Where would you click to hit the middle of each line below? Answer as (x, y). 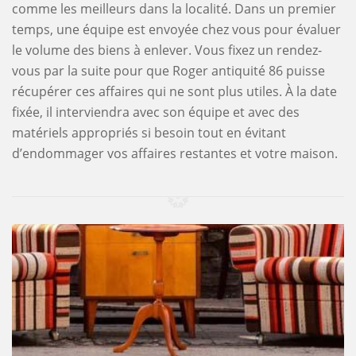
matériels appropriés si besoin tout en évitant (149, 132)
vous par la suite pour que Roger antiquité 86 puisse (168, 70)
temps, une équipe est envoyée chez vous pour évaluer (176, 29)
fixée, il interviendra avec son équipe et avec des (156, 112)
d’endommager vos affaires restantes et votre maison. (175, 153)
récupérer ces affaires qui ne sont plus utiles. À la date (174, 91)
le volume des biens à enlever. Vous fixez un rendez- (167, 50)
